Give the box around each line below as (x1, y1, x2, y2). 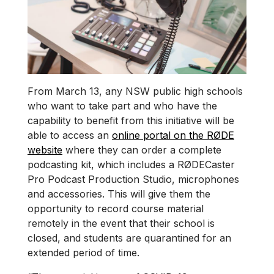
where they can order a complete (62, 144, 221, 157)
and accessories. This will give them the (28, 188, 210, 201)
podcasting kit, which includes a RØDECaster (28, 158, 235, 171)
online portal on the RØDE (112, 129, 234, 142)
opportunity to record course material (28, 202, 204, 215)
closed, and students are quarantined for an (28, 232, 231, 245)
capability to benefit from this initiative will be (28, 114, 234, 127)
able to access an (28, 129, 112, 142)
